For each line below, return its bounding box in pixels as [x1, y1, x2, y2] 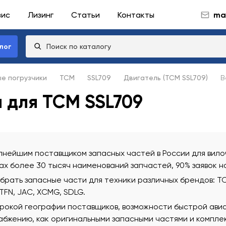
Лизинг [28, 10, 53, 20]
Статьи [71, 10, 100, 20]
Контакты [118, 10, 154, 20]
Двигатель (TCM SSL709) [124, 74, 208, 82]
